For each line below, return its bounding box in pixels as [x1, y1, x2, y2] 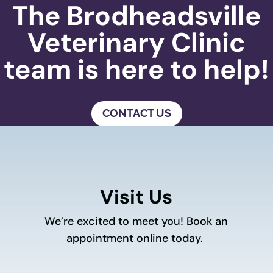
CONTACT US [102, 107, 171, 120]
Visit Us [100, 183, 173, 210]
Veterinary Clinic [27, 25, 246, 60]
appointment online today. [66, 230, 207, 246]
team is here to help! [4, 52, 269, 87]
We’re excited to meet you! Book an [44, 213, 229, 229]
